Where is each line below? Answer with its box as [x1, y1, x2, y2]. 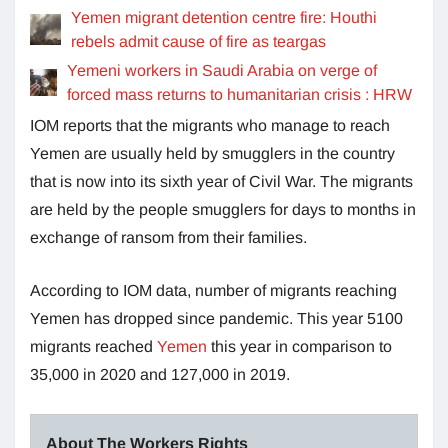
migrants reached [30, 337, 157, 355]
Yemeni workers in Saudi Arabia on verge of [66, 61, 377, 79]
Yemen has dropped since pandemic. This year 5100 [30, 309, 403, 327]
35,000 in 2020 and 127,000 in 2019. [30, 365, 290, 383]
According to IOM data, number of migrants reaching [30, 281, 397, 299]
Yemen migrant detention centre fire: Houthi [70, 8, 377, 26]
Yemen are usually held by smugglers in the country [30, 144, 395, 162]
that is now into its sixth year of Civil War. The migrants [30, 172, 413, 190]
